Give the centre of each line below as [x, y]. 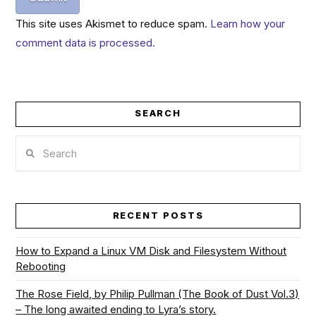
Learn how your [248, 23]
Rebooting [41, 267]
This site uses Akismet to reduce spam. [113, 23]
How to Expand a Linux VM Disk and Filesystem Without [151, 251]
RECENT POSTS [158, 215]
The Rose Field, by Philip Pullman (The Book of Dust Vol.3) [158, 294]
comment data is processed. [86, 42]
